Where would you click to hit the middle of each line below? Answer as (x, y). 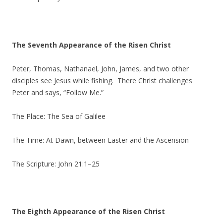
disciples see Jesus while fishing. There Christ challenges (102, 81)
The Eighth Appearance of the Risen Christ (88, 211)
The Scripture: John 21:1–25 (56, 164)
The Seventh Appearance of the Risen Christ (91, 45)
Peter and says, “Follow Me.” (58, 92)
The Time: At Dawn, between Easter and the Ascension (100, 140)
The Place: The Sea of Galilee (59, 116)
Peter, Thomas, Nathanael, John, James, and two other (100, 69)
